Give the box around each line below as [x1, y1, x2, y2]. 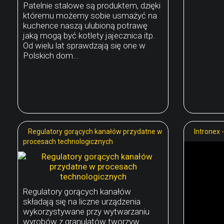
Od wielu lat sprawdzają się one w [23, 40, 145, 50]
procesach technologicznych [23, 137, 113, 145]
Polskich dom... [23, 50, 79, 60]
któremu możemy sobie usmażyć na [23, 10, 157, 20]
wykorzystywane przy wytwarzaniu [23, 206, 149, 216]
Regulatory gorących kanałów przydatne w [28, 127, 162, 135]
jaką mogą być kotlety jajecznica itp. [23, 30, 155, 40]
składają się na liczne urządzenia [23, 196, 140, 206]
